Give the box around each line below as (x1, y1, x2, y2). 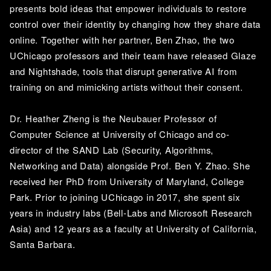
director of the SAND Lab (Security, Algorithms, (10, 143, 214, 156)
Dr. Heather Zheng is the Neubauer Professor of (10, 111, 217, 125)
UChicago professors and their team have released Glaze (10, 48, 256, 62)
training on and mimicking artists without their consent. (10, 80, 246, 93)
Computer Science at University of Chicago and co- (10, 127, 230, 140)
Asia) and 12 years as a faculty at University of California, (10, 221, 257, 235)
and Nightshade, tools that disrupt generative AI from (10, 64, 237, 77)
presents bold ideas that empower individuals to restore (10, 1, 247, 15)
